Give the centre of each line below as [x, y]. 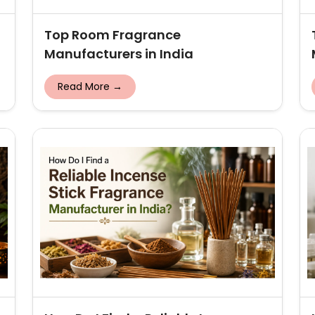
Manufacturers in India [119, 54]
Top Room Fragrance [112, 35]
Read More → [90, 86]
